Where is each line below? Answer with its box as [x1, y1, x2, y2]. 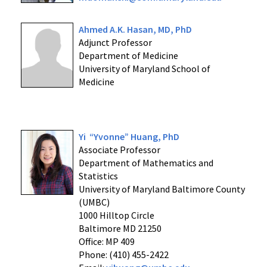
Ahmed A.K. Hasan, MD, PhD [78, 23, 192, 35]
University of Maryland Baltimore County [78, 183, 245, 195]
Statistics [78, 170, 118, 182]
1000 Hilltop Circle [78, 209, 154, 221]
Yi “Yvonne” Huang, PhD [78, 131, 179, 142]
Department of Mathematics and [78, 157, 213, 169]
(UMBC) [78, 196, 110, 208]
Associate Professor [78, 144, 160, 156]
